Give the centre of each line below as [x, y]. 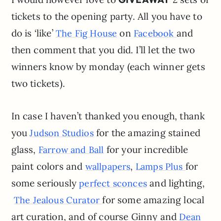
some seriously [45, 183]
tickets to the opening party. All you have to [107, 17]
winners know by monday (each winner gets [108, 67]
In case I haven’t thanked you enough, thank [108, 116]
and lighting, [176, 183]
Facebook [155, 34]
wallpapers [108, 167]
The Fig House [86, 34]
